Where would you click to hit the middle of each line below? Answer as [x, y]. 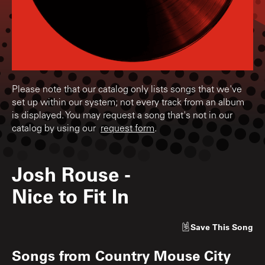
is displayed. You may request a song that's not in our [122, 116]
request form [127, 129]
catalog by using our [56, 129]
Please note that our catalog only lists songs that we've [127, 90]
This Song [233, 227]
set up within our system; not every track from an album [128, 103]
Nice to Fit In [70, 195]
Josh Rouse [65, 173]
